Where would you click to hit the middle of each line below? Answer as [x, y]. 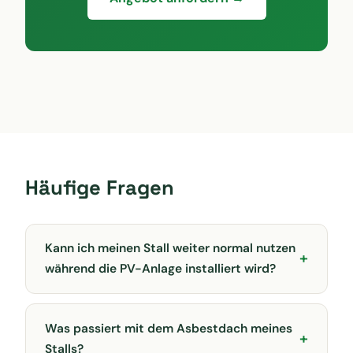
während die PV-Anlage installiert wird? [160, 269]
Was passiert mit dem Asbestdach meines [169, 328]
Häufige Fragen [100, 187]
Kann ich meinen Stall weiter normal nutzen [170, 249]
